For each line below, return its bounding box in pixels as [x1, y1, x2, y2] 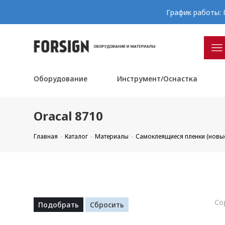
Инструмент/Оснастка [117, 74, 197, 83]
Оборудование [34, 74, 88, 83]
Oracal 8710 [34, 107, 103, 124]
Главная [34, 132, 58, 141]
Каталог [65, 132, 88, 141]
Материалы [95, 132, 129, 141]
